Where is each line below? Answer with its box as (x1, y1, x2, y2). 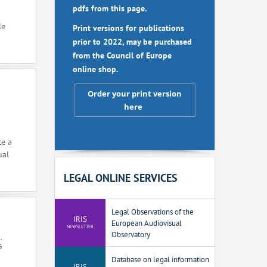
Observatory (111, 229, 150, 240)
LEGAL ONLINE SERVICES (64, 171, 178, 185)
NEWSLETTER (67, 223, 94, 230)
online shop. (73, 64, 118, 75)
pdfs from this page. (73, 3, 147, 14)
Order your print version (88, 88, 182, 100)
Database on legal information (111, 254, 209, 265)
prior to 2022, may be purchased (73, 36, 192, 48)
